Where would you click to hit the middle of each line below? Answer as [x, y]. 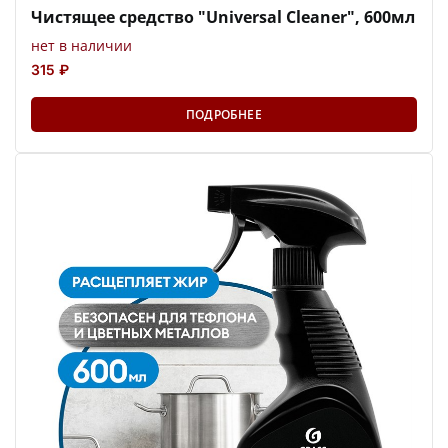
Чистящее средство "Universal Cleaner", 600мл [223, 17]
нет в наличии [81, 46]
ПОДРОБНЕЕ [224, 115]
